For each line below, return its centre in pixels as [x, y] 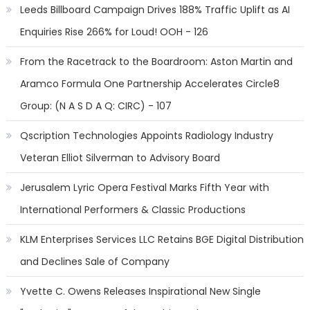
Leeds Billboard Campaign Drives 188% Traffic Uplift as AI [155, 10]
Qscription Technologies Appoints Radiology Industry [146, 136]
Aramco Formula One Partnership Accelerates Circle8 [149, 84]
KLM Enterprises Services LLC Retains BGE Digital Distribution [162, 239]
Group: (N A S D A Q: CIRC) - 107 [95, 106]
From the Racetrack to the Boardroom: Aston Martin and [156, 62]
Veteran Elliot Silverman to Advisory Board [120, 158]
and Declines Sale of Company [94, 262]
